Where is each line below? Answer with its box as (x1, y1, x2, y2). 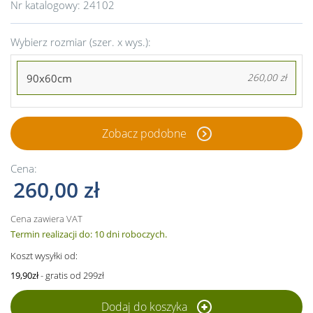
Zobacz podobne (101, 125, 187, 141)
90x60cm (26, 71, 72, 85)
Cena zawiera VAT (10, 212, 82, 225)
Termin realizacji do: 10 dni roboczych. (10, 227, 167, 240)
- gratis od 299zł (38, 268, 104, 282)
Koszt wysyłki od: (10, 249, 78, 262)
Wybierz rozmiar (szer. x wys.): (10, 35, 151, 49)
